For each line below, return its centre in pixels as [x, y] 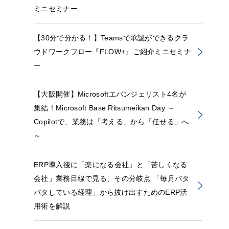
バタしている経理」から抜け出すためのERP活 [111, 192]
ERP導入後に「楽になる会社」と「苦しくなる [111, 164]
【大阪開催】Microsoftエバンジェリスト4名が [110, 94]
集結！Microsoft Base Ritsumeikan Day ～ [104, 108]
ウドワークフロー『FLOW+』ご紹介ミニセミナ [112, 51]
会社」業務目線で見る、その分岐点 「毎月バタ [112, 178]
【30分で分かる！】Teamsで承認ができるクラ [111, 38]
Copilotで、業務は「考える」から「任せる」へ [111, 122]
